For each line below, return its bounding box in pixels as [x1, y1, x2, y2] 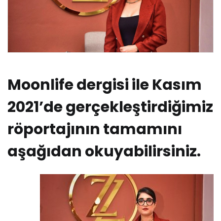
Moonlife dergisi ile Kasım [7, 74, 202, 95]
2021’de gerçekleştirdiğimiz [7, 96, 213, 117]
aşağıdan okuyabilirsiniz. [7, 141, 201, 162]
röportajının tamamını [7, 118, 182, 140]
